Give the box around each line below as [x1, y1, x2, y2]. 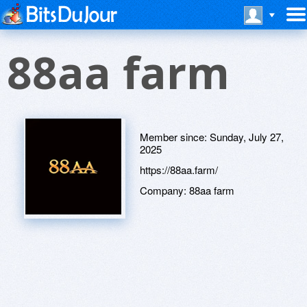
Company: [140, 183, 189, 197]
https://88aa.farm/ [140, 162, 218, 177]
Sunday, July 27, [210, 130, 284, 144]
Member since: [140, 130, 210, 144]
